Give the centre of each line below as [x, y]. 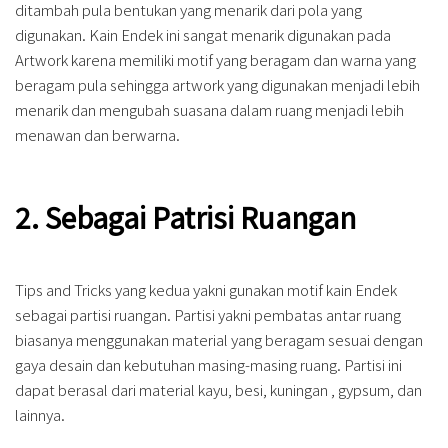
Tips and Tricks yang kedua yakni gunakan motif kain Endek [206, 290]
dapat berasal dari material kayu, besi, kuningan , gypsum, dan [218, 390]
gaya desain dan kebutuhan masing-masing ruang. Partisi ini [208, 365]
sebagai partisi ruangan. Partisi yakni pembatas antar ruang [208, 315]
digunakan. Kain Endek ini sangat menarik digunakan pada [203, 35]
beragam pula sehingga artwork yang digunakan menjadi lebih [217, 85]
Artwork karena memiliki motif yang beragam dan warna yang [215, 60]
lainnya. [40, 415]
